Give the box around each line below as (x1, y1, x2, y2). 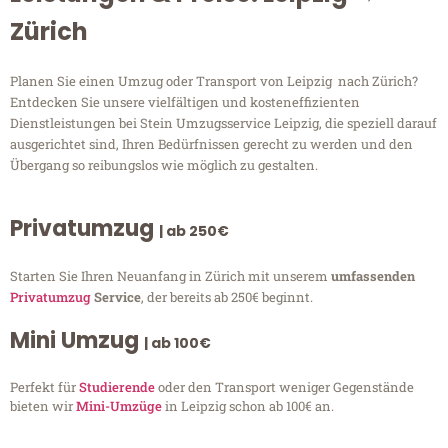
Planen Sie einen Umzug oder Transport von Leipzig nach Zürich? (10, 72, 418, 91)
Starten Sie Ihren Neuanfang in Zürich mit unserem (10, 267, 331, 286)
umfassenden (331, 267, 415, 286)
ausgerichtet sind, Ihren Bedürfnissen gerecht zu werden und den (10, 135, 413, 154)
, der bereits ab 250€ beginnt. (141, 288, 313, 307)
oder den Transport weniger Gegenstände (155, 378, 414, 397)
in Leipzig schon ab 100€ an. (162, 397, 334, 416)
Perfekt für (10, 378, 79, 397)
